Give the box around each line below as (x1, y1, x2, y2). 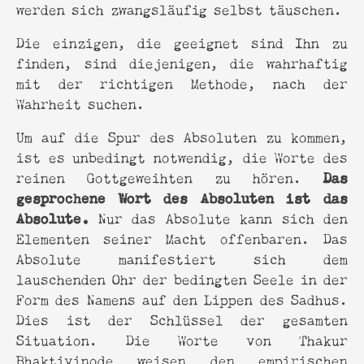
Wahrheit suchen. (16, 91, 145, 114)
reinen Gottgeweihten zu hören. (16, 165, 323, 188)
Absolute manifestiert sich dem (16, 246, 348, 269)
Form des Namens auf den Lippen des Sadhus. (16, 287, 348, 310)
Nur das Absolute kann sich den (98, 206, 348, 228)
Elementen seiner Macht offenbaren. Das (16, 226, 348, 249)
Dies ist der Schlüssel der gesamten (16, 307, 348, 330)
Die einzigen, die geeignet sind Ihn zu (16, 30, 348, 53)
